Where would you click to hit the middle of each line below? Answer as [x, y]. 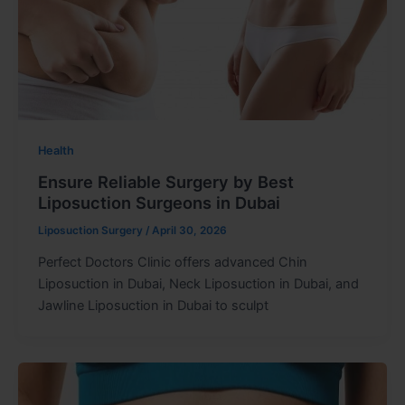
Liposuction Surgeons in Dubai [159, 203]
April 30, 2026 [189, 231]
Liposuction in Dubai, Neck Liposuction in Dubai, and [198, 284]
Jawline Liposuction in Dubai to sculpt [153, 306]
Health [56, 151]
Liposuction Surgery [91, 231]
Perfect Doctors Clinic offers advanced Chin [172, 263]
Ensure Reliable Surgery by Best [165, 182]
